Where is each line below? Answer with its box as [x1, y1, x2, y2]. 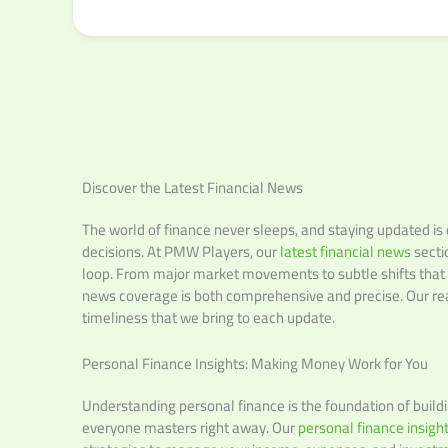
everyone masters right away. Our [82, 413, 298, 442]
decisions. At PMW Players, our [82, 237, 280, 266]
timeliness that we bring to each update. [82, 303, 335, 332]
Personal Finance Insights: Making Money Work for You [82, 349, 428, 378]
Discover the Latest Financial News [82, 173, 303, 202]
